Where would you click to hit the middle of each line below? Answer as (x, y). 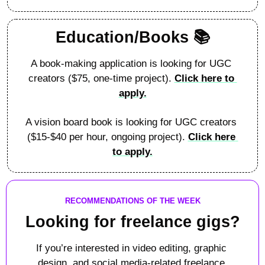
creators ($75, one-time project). (101, 78)
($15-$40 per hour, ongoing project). (107, 137)
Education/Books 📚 (132, 37)
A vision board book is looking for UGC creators (131, 122)
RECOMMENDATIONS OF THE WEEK (132, 201)
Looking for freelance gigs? (132, 222)
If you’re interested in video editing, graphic (131, 248)
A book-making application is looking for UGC (131, 63)
